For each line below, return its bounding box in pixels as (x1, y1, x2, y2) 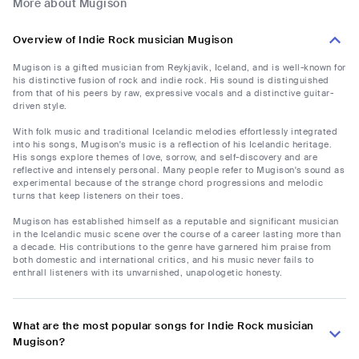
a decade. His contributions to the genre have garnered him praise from (13, 241, 331, 253)
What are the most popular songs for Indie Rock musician (13, 319, 314, 333)
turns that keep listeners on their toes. (13, 190, 184, 202)
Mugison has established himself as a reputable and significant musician (13, 216, 339, 228)
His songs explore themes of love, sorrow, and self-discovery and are (13, 151, 317, 163)
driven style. (13, 100, 67, 112)
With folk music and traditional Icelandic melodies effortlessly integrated (13, 126, 337, 138)
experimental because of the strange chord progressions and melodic (13, 177, 323, 189)
